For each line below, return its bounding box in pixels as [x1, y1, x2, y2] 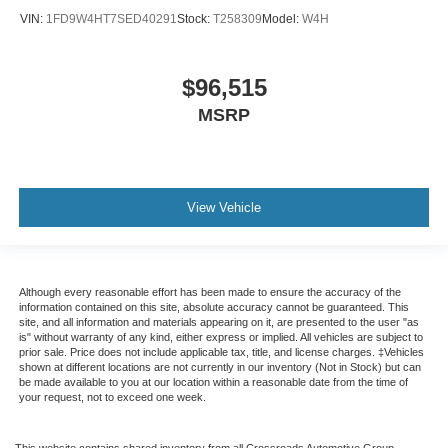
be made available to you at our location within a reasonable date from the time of [18, 376, 408, 389]
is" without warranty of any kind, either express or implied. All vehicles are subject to [18, 331, 423, 344]
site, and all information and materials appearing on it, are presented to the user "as [18, 316, 419, 329]
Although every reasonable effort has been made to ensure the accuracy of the [18, 286, 401, 299]
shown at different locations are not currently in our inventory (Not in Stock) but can [18, 361, 421, 374]
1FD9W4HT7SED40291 [46, 11, 177, 26]
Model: [262, 11, 302, 26]
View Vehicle [187, 199, 261, 215]
